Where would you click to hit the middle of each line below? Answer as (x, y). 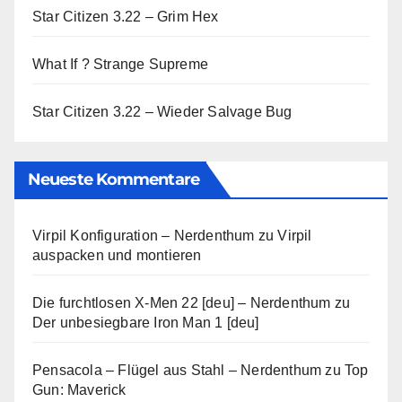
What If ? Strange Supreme (120, 64)
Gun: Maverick (79, 390)
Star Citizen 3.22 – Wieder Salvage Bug (162, 111)
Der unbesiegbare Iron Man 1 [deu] (146, 323)
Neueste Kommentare (114, 180)
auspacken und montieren (117, 256)
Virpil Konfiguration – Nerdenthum (144, 236)
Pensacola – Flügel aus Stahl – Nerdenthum (177, 371)
